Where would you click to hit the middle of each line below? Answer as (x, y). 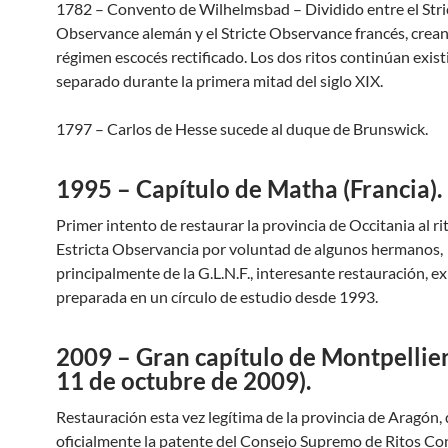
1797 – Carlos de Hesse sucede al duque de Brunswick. (242, 128)
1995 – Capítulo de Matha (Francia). (249, 188)
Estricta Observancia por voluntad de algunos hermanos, (249, 248)
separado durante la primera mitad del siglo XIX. (219, 80)
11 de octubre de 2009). (183, 380)
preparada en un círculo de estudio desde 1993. (217, 296)
